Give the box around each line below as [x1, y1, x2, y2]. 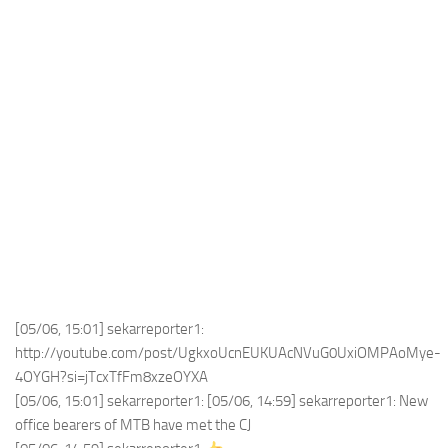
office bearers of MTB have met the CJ [15, 416, 251, 434]
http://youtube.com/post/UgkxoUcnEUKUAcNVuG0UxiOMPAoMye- [15, 344, 441, 362]
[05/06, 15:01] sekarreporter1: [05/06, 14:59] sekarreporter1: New [15, 392, 428, 410]
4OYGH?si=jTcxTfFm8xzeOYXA [15, 368, 208, 386]
